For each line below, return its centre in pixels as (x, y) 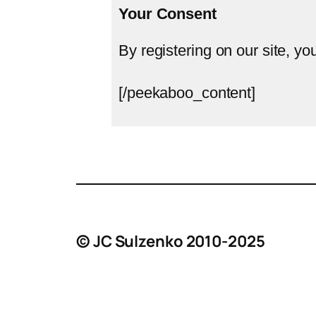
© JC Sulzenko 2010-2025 (171, 241)
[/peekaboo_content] (187, 92)
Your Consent (168, 13)
